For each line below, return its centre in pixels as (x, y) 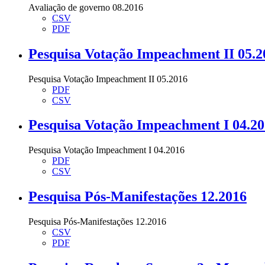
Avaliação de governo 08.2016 (86, 7)
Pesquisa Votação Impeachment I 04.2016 (106, 150)
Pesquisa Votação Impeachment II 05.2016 (108, 79)
